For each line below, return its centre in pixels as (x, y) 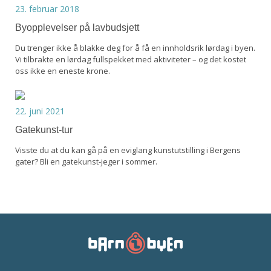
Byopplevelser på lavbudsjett (77, 28)
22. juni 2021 (40, 111)
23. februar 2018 (47, 9)
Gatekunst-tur (44, 130)
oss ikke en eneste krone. (63, 71)
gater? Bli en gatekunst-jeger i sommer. (86, 162)
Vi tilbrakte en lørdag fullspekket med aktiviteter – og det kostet (131, 60)
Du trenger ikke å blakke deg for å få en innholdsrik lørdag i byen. (135, 48)
